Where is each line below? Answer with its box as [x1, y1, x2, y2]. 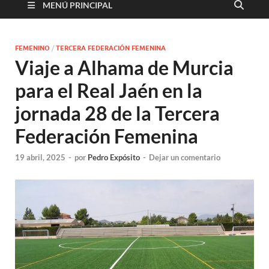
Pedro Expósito [88, 153, 140, 163]
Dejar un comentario [149, 153, 220, 163]
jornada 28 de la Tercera [15, 101, 220, 125]
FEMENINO [15, 43, 50, 52]
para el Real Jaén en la [15, 78, 202, 102]
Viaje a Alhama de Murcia [15, 55, 234, 79]
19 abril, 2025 [15, 153, 65, 163]
